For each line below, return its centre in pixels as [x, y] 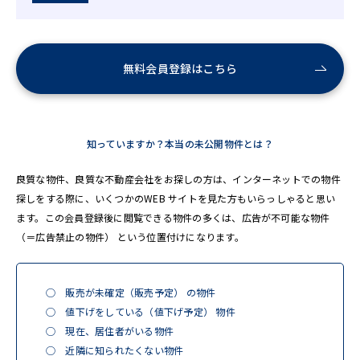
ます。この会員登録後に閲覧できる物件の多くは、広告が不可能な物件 [173, 217]
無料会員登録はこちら [180, 68]
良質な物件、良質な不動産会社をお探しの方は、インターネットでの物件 [178, 179]
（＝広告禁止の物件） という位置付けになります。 [130, 237]
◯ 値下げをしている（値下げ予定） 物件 [141, 311]
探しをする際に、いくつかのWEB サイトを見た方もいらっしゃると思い [176, 198]
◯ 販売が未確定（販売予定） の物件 [131, 292]
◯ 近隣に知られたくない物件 [115, 350]
